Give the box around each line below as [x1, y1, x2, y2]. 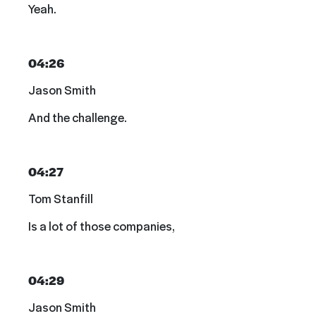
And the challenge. [28, 108, 127, 126]
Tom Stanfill [28, 190, 93, 207]
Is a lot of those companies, [28, 217, 175, 234]
